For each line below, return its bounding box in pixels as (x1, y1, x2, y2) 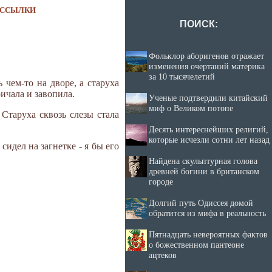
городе (149, 177, 173, 186)
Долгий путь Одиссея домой (149, 198, 253, 208)
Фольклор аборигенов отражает (149, 51, 264, 61)
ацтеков (149, 250, 177, 260)
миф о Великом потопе (149, 103, 233, 113)
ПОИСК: (179, 19, 218, 29)
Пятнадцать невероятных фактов (149, 229, 268, 239)
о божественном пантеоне (149, 240, 244, 250)
